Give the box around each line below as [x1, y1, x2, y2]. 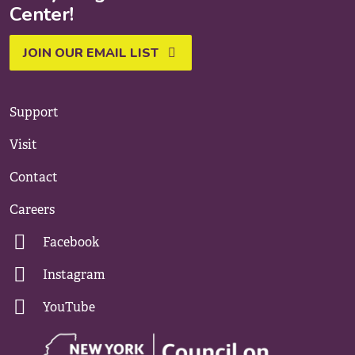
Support [10, 104, 59, 121]
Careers [10, 201, 55, 219]
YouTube [43, 299, 95, 316]
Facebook [43, 234, 99, 251]
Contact [10, 169, 58, 186]
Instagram [43, 266, 105, 284]
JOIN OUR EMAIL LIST [23, 44, 158, 63]
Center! [10, 2, 74, 28]
